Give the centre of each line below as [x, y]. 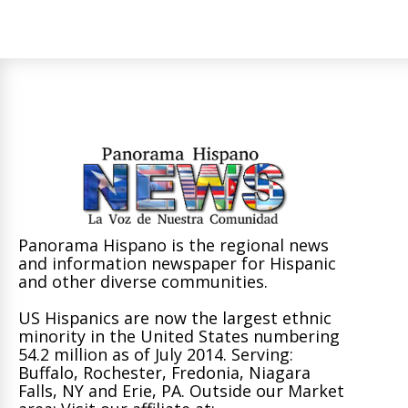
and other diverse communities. [143, 282]
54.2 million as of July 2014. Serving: [156, 355]
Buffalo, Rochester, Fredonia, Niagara [164, 373]
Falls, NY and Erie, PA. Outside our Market [181, 391]
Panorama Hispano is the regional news [173, 245]
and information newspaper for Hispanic [177, 264]
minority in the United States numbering [179, 337]
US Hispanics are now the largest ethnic [175, 318]
